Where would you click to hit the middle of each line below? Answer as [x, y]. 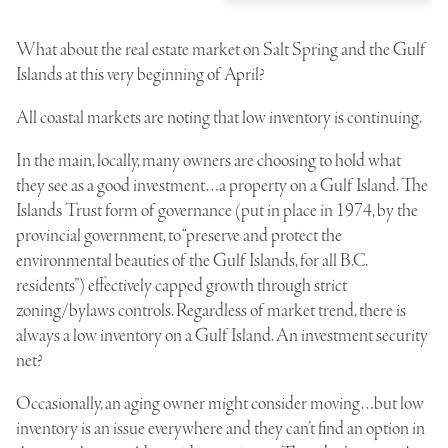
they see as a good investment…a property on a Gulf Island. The [222, 185]
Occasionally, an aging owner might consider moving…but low [220, 403]
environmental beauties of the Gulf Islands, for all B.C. [191, 260]
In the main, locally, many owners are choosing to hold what [208, 160]
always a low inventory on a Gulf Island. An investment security [222, 335]
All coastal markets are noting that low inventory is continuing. [219, 117]
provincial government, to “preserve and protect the [179, 235]
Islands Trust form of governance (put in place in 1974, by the [217, 210]
